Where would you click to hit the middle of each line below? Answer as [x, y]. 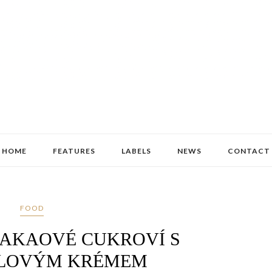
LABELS [136, 151]
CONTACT [249, 151]
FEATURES [74, 151]
